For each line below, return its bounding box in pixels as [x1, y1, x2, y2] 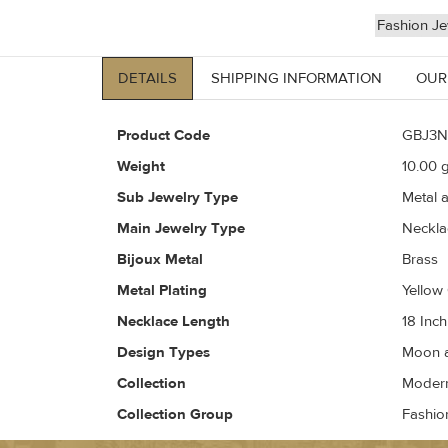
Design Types [117, 343, 210, 363]
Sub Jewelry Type [117, 188, 238, 208]
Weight [117, 157, 165, 177]
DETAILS [118, 69, 177, 89]
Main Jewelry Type [117, 219, 245, 239]
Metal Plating [117, 281, 207, 301]
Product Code [117, 126, 210, 146]
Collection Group [117, 405, 233, 425]
